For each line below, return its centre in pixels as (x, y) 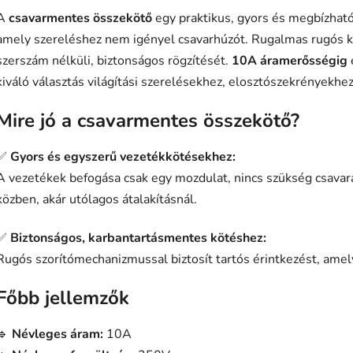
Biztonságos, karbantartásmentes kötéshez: (138, 238)
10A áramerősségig (290, 61)
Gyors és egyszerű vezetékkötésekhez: (123, 157)
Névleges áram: (58, 334)
